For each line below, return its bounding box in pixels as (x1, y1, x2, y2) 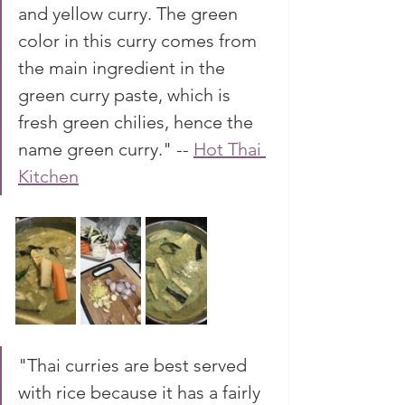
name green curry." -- (18, 137, 193, 160)
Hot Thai (193, 137, 266, 160)
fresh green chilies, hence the (18, 110, 258, 133)
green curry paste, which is (18, 83, 235, 106)
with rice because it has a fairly (18, 381, 265, 403)
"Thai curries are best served (18, 353, 251, 376)
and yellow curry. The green (18, 2, 242, 24)
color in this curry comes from (18, 29, 261, 52)
